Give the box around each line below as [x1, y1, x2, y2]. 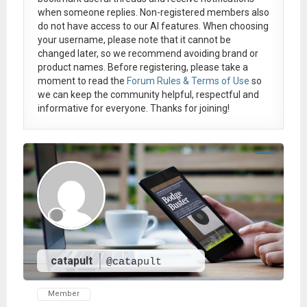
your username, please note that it [37, 34, 188, 45]
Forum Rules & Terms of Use [126, 75, 249, 86]
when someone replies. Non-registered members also [37, 6, 269, 18]
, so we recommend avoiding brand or [96, 47, 258, 59]
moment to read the [37, 75, 127, 86]
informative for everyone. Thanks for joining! [37, 102, 230, 114]
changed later [37, 47, 97, 59]
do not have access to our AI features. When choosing [37, 20, 269, 32]
